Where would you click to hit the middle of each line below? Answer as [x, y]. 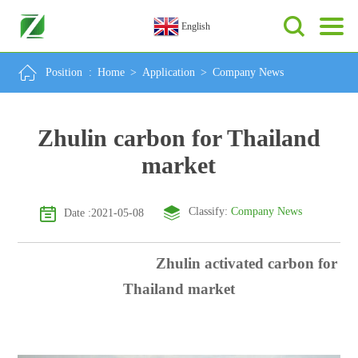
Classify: [209, 211]
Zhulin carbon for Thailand [179, 138]
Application [169, 72]
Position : [71, 72]
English [196, 26]
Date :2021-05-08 [103, 213]
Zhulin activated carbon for [179, 263]
